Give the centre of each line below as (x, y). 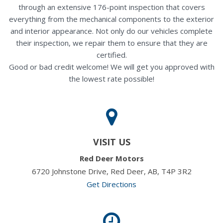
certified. (111, 55)
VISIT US (111, 142)
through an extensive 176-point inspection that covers (111, 7)
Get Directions (111, 184)
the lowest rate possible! (111, 78)
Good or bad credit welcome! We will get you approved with (111, 66)
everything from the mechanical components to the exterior (111, 19)
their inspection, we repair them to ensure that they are (111, 43)
